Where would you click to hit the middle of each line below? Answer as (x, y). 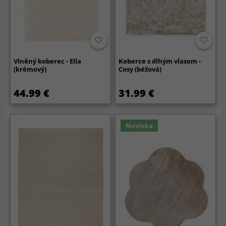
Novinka (139, 126)
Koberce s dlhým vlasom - (160, 61)
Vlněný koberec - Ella (48, 61)
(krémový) (30, 69)
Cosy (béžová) (140, 69)
